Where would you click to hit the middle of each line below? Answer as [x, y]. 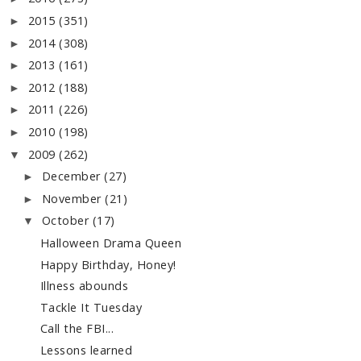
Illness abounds [84, 286]
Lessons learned [86, 350]
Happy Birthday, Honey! [108, 264]
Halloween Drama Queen [111, 243]
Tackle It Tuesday [91, 307]
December [73, 176]
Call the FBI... [77, 329]
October [67, 221]
